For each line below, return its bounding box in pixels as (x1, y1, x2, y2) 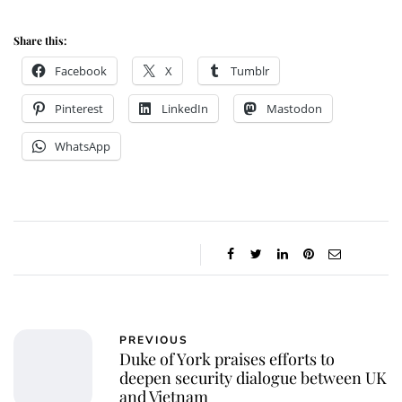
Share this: (13, 33, 66, 48)
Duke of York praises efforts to (119, 348, 335, 371)
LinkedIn (162, 100, 208, 118)
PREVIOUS (119, 333, 188, 348)
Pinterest (55, 100, 103, 118)
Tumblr (231, 63, 269, 80)
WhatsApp (55, 138, 110, 155)
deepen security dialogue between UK (119, 367, 387, 389)
